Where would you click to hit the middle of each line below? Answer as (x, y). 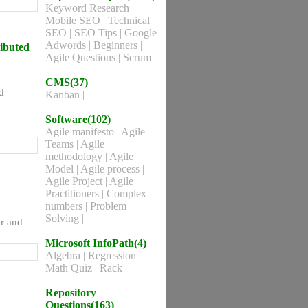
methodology (75, 156)
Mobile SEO (74, 20)
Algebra (64, 255)
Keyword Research (89, 8)
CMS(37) (67, 82)
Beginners (117, 45)
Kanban (64, 95)
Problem (108, 206)
